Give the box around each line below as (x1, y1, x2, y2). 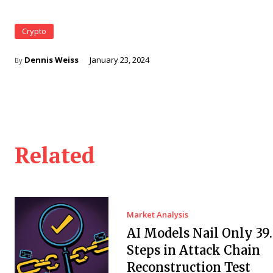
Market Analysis (126, 208, 188, 220)
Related (15, 140, 95, 169)
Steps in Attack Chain (126, 242, 260, 258)
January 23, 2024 (90, 54, 149, 66)
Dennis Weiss (24, 54, 79, 66)
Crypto (22, 26, 46, 37)
